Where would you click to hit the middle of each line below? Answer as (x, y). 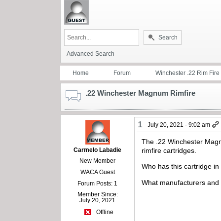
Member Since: (97, 194)
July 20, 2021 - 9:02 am (179, 125)
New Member (98, 161)
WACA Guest (97, 172)
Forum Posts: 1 (98, 183)
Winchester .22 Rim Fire (187, 73)
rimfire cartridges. (169, 150)
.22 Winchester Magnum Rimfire (140, 93)
